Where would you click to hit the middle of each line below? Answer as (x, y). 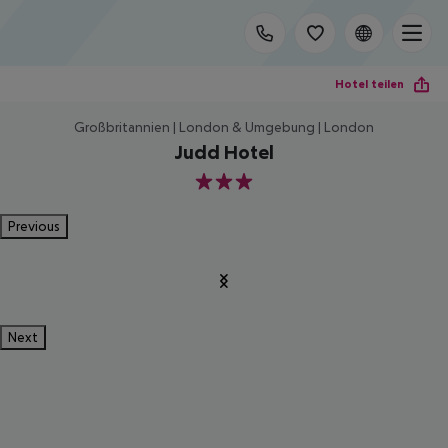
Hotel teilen (369, 83)
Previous (34, 226)
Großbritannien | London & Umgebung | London (224, 127)
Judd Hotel (224, 152)
